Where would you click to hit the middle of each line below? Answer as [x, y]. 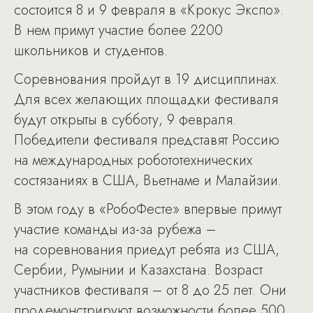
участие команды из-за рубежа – [115, 230]
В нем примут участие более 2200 [118, 30]
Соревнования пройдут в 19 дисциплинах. [147, 79]
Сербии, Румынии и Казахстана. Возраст [138, 270]
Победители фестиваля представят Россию [147, 140]
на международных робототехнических [133, 160]
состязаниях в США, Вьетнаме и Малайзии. [148, 181]
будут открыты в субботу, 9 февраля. [125, 120]
